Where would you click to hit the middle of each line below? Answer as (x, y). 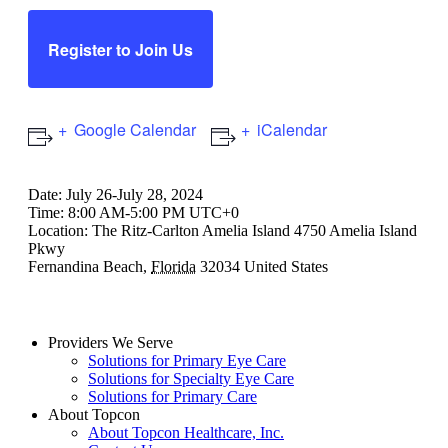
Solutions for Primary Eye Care (187, 361)
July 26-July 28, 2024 (134, 195)
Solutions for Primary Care (172, 397)
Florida (173, 267)
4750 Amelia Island (355, 231)
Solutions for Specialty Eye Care (191, 379)
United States (286, 267)
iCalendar (290, 130)
